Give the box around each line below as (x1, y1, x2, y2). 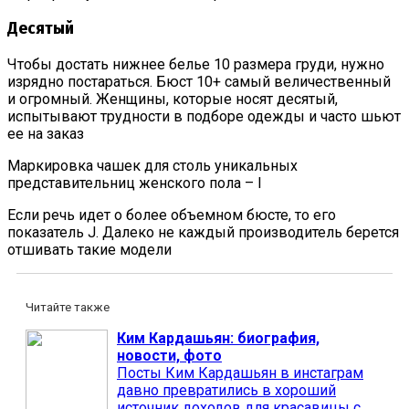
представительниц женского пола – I (7, 174, 262, 193)
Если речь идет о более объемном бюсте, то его (7, 206, 336, 225)
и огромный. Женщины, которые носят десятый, (7, 90, 338, 109)
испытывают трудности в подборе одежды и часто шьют (7, 108, 401, 126)
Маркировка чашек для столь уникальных (7, 157, 298, 175)
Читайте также (26, 300, 110, 315)
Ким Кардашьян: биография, (117, 330, 320, 348)
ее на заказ (7, 125, 84, 143)
